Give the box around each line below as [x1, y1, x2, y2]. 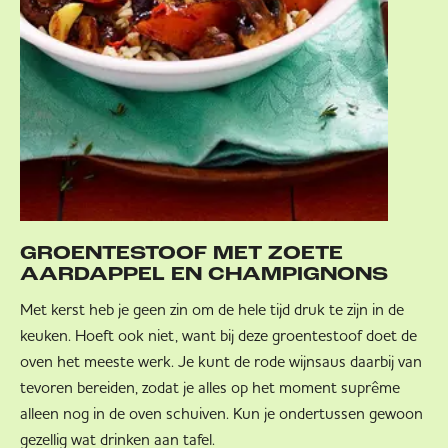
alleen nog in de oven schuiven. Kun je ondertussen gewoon [20, 403, 423, 424]
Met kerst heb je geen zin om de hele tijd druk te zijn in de [20, 299, 404, 320]
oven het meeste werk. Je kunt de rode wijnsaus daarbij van [20, 351, 422, 372]
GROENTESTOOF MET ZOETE [20, 245, 343, 265]
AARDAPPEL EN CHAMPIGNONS [20, 266, 388, 286]
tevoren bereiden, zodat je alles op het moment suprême [20, 377, 400, 398]
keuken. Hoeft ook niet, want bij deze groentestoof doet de [20, 325, 417, 346]
